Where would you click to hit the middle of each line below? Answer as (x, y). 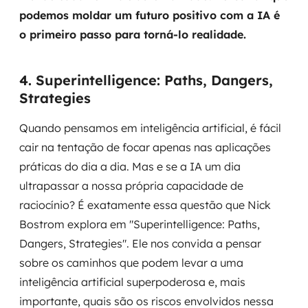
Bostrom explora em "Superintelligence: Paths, (140, 224)
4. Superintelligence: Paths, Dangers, (146, 80)
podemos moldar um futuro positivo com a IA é (150, 15)
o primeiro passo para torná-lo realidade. (133, 34)
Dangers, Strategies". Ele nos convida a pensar (140, 243)
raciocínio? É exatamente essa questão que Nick (145, 205)
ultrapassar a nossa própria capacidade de (131, 186)
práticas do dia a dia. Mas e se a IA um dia (130, 166)
